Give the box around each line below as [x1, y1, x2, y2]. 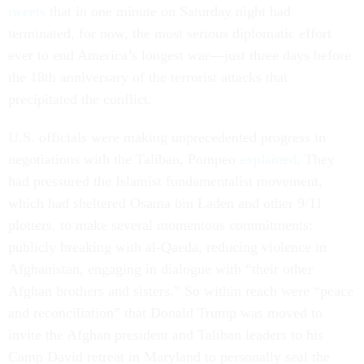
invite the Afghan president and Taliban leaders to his [8, 327, 323, 343]
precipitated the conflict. [8, 91, 152, 107]
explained [240, 151, 297, 167]
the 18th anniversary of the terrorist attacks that [8, 69, 288, 85]
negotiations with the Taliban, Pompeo [8, 151, 240, 167]
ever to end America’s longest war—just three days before [8, 47, 351, 63]
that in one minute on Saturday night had [45, 3, 291, 19]
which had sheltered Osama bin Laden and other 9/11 [8, 195, 323, 211]
